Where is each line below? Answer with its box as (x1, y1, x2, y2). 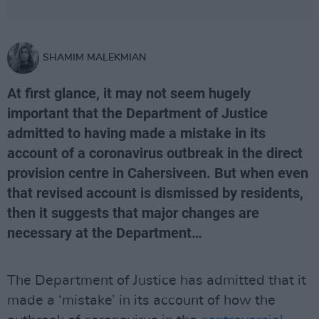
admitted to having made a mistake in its (7, 125, 266, 142)
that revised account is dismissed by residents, (7, 184, 303, 202)
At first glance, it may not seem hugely (7, 85, 251, 102)
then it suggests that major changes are (7, 204, 259, 221)
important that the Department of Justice (7, 105, 268, 122)
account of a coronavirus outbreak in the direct (7, 145, 303, 162)
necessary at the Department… (7, 224, 202, 241)
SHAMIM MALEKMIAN (43, 53, 146, 63)
